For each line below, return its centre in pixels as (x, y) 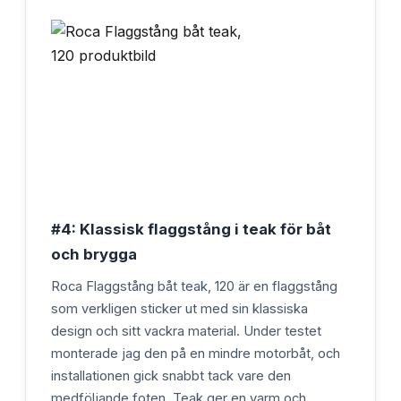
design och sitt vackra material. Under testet (186, 331)
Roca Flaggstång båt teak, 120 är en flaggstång (194, 286)
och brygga (94, 254)
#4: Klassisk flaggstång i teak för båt (191, 229)
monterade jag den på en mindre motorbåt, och (196, 353)
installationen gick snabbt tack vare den (171, 375)
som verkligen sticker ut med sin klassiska (179, 308)
